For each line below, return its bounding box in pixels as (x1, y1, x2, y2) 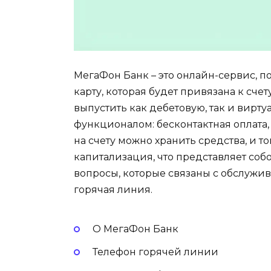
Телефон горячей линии (92, 246, 218, 258)
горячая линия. (74, 183, 152, 195)
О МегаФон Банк (92, 223, 178, 235)
